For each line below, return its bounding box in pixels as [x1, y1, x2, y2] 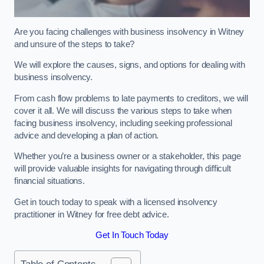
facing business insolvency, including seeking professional [14, 118, 232, 128]
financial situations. [14, 176, 85, 186]
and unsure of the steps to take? [14, 39, 137, 49]
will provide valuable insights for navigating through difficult [14, 164, 231, 174]
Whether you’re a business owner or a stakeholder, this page [14, 151, 241, 161]
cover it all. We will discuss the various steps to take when [14, 105, 232, 115]
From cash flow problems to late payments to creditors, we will [14, 93, 248, 103]
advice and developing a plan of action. [14, 130, 159, 140]
